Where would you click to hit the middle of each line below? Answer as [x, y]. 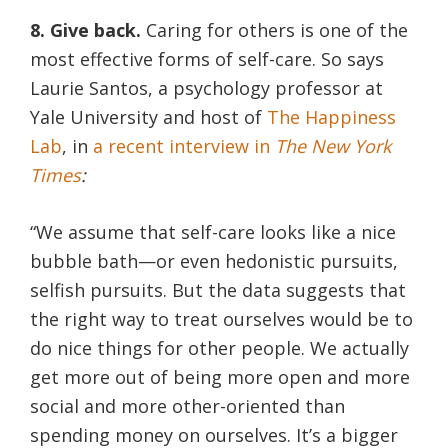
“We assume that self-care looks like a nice [213, 231]
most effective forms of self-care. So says [207, 58]
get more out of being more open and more [220, 376]
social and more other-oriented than [187, 405]
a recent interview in [184, 145]
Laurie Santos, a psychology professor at [206, 87]
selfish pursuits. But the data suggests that [218, 289]
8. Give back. [88, 29]
